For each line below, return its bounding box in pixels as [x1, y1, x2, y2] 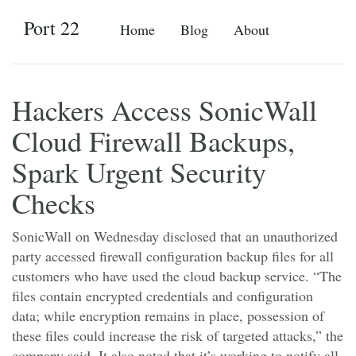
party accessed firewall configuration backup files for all [12, 246, 334, 265]
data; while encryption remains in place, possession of [12, 306, 324, 325]
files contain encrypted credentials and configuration [12, 286, 313, 305]
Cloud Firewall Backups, [12, 122, 295, 160]
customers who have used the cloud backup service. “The [12, 266, 342, 285]
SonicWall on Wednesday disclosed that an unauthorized [12, 226, 338, 246]
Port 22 [24, 15, 79, 41]
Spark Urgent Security [12, 153, 266, 191]
